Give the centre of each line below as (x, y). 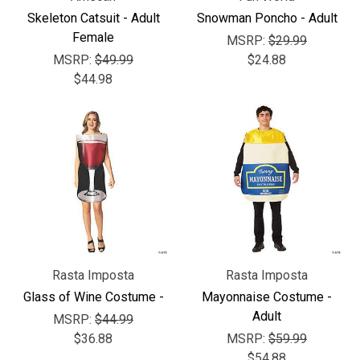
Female (93, 37)
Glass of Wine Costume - (93, 297)
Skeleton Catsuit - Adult (93, 18)
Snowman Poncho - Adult (267, 18)
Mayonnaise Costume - (267, 297)
